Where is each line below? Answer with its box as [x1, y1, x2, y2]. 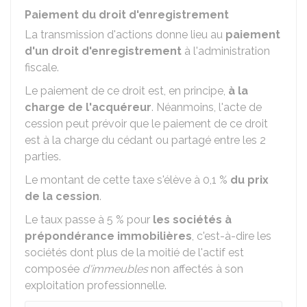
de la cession [25, 190, 99, 203]
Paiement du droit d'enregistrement [25, 8, 229, 21]
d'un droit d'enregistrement [25, 45, 182, 58]
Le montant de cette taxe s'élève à [25, 173, 203, 186]
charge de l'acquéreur [25, 101, 151, 114]
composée [25, 262, 82, 275]
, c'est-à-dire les [192, 230, 271, 243]
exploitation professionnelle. [25, 279, 167, 292]
